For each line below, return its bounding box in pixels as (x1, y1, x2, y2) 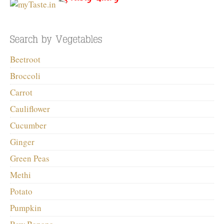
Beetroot (10, 53, 40, 65)
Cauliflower (10, 102, 50, 114)
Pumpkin (10, 201, 41, 213)
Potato (10, 185, 32, 197)
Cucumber (10, 119, 46, 131)
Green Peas (10, 152, 49, 164)
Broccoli (10, 69, 40, 81)
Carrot (10, 86, 32, 98)
